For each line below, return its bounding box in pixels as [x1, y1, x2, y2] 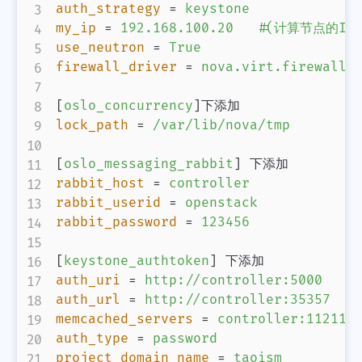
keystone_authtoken [64, 253, 209, 270]
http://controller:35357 [145, 292, 330, 309]
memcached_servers [56, 311, 193, 328]
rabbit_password [56, 214, 177, 231]
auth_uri [56, 272, 120, 289]
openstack [185, 195, 258, 212]
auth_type [56, 330, 128, 347]
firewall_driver [56, 59, 177, 76]
